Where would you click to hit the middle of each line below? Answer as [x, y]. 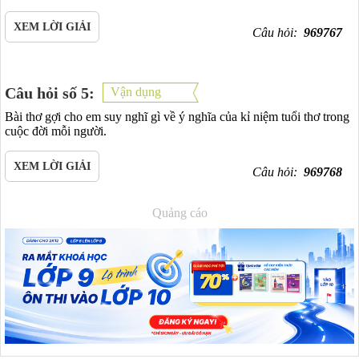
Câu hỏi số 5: [50, 93]
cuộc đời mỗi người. [56, 131]
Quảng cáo [179, 213]
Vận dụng [136, 92]
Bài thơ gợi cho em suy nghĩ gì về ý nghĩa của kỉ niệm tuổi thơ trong [177, 117]
